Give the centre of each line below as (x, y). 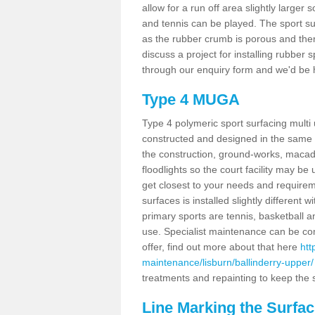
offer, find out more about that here (221, 246)
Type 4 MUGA (191, 99)
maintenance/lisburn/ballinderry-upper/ (228, 262)
